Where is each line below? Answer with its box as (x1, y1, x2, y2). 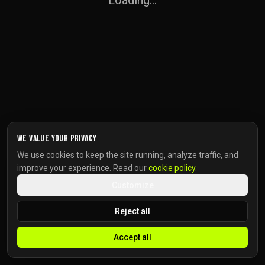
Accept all (114, 232, 151, 242)
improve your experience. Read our (17, 163, 147, 173)
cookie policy (148, 163, 195, 173)
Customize (111, 180, 154, 190)
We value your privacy (17, 133, 97, 144)
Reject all (115, 206, 150, 216)
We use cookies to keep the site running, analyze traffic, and (17, 150, 238, 160)
